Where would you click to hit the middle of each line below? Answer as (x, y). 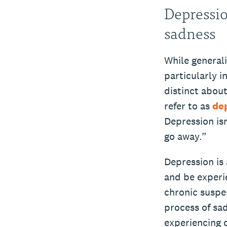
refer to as (188, 106)
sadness (190, 33)
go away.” (186, 137)
